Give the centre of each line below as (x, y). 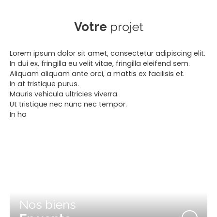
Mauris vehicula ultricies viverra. (64, 94)
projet (126, 26)
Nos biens (48, 204)
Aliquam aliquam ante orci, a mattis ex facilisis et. (97, 73)
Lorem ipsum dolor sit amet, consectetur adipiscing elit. (108, 53)
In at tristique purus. (44, 84)
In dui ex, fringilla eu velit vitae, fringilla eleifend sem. (100, 63)
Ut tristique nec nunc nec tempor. (68, 104)
